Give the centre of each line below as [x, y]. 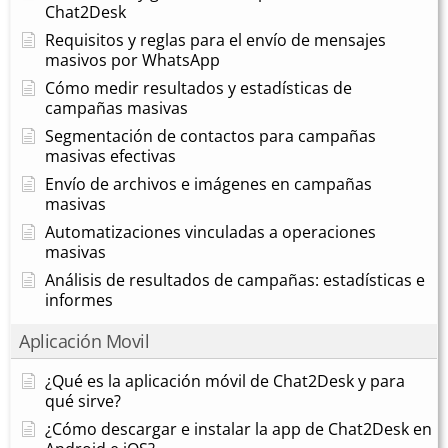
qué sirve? [83, 400]
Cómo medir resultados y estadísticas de [198, 87]
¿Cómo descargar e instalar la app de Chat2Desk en [238, 428]
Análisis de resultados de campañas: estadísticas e [235, 279]
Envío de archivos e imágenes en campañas [208, 183]
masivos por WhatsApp [132, 59]
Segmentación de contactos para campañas [210, 135]
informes [79, 299]
